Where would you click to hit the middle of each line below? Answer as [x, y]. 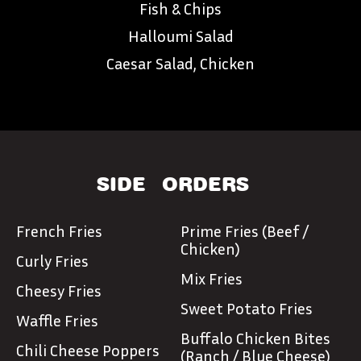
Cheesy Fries [59, 290]
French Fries [59, 230]
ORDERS [205, 184]
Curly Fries [52, 260]
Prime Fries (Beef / [245, 230]
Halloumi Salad [180, 35]
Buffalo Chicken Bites [255, 338]
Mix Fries [212, 278]
